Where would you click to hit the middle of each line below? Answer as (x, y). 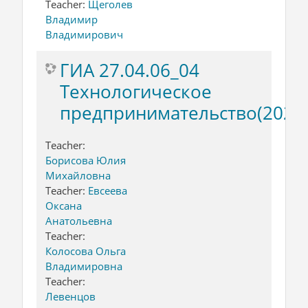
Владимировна (84, 266)
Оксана (64, 205)
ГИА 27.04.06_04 (130, 70)
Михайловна (78, 175)
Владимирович (84, 34)
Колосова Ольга (86, 251)
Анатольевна (79, 220)
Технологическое (136, 91)
